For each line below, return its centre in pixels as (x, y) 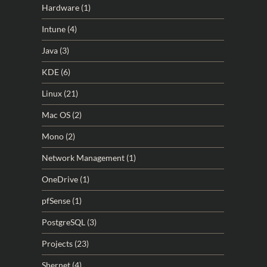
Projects (57, 243)
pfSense (56, 201)
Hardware (60, 7)
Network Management (83, 158)
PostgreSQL (63, 222)
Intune (54, 29)
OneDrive (60, 179)
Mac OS (56, 115)
